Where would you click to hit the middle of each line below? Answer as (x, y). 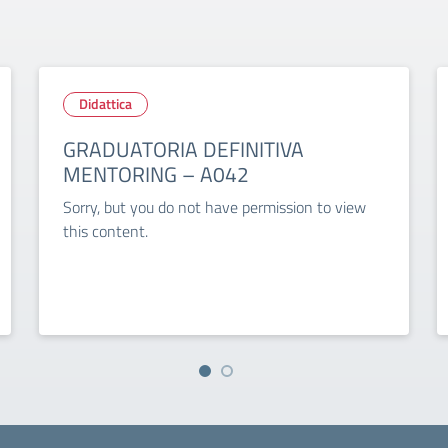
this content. (105, 231)
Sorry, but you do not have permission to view (214, 207)
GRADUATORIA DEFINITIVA (183, 149)
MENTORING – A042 (155, 174)
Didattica (105, 103)
